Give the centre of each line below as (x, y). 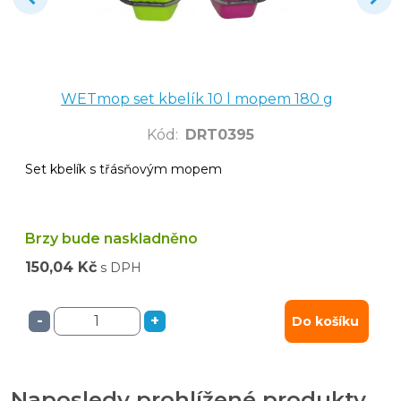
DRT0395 (220, 134)
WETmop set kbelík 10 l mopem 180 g (197, 98)
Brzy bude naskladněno (111, 238)
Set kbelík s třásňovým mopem (124, 169)
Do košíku (325, 321)
